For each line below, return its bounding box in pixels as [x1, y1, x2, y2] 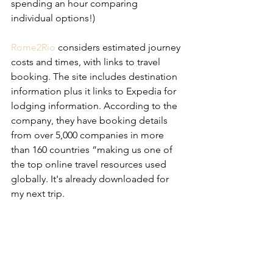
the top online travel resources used [11, 158, 169, 170]
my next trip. [11, 188, 65, 199]
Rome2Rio [11, 41, 55, 53]
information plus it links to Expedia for [11, 85, 179, 97]
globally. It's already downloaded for [11, 173, 171, 185]
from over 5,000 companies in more [11, 129, 166, 141]
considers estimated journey [55, 41, 183, 53]
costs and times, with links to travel [11, 56, 163, 68]
